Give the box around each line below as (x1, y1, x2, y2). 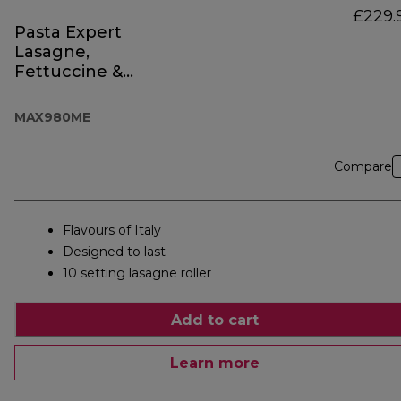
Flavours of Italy (63, 222, 161, 239)
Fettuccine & (14, 62, 123, 82)
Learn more (170, 354, 260, 371)
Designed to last (63, 243, 166, 260)
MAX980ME (14, 109, 90, 126)
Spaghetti (14, 81, 98, 102)
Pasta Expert (14, 22, 122, 43)
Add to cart (171, 311, 259, 328)
